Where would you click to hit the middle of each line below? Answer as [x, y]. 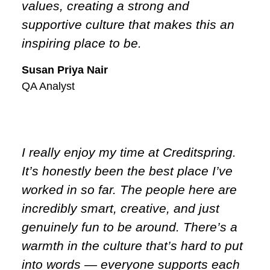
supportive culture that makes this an [128, 24]
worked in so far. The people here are [129, 189]
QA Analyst [48, 86]
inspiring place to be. [82, 43]
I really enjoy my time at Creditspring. [129, 152]
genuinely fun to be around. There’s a [130, 227]
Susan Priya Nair [65, 70]
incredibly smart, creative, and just [121, 208]
